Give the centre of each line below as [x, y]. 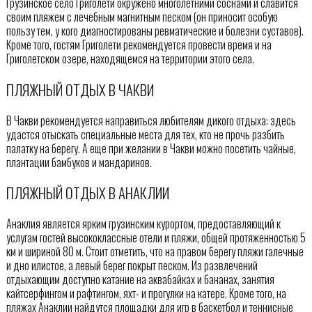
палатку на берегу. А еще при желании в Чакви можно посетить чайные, [151, 148]
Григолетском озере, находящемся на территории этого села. [130, 58]
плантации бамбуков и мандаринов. [79, 162]
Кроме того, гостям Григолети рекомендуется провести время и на [139, 44]
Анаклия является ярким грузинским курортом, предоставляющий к [143, 224]
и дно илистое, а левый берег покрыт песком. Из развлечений [132, 266]
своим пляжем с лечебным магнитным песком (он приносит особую [142, 16]
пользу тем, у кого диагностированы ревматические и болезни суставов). [155, 30]
